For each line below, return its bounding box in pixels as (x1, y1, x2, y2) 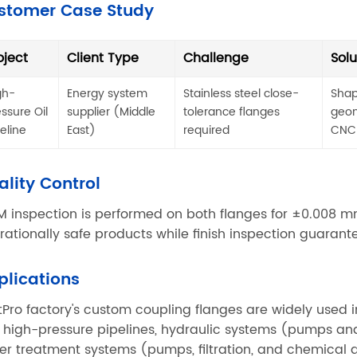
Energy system (67, 84, 148, 104)
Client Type (67, 48, 139, 69)
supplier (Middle (67, 103, 156, 123)
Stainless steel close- (183, 84, 300, 104)
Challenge (183, 48, 249, 69)
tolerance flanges (183, 103, 280, 123)
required (183, 121, 230, 141)
